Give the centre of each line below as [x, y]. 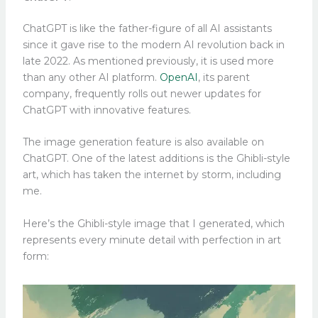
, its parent [224, 77]
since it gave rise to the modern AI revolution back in [153, 44]
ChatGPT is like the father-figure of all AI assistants [147, 28]
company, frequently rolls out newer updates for [142, 93]
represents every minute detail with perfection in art [152, 240]
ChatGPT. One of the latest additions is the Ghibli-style [156, 159]
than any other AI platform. [91, 77]
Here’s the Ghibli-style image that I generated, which [153, 224]
